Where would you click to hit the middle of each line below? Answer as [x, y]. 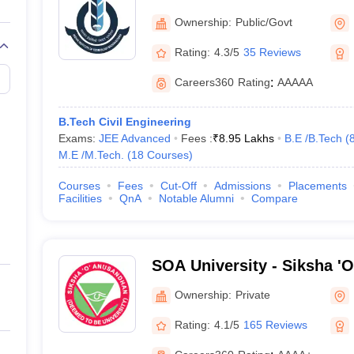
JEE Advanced [134, 138]
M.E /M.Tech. [91, 155]
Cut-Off [178, 186]
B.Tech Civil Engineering [124, 122]
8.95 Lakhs [246, 138]
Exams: [78, 138]
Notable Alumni [196, 198]
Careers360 [204, 82]
